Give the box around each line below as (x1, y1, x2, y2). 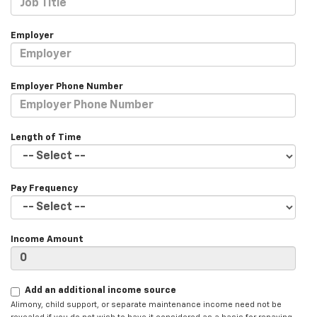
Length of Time (11, 133, 81, 143)
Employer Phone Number (11, 82, 123, 92)
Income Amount (11, 235, 83, 245)
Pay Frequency (11, 184, 78, 194)
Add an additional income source (25, 286, 176, 296)
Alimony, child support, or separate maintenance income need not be (11, 301, 282, 309)
